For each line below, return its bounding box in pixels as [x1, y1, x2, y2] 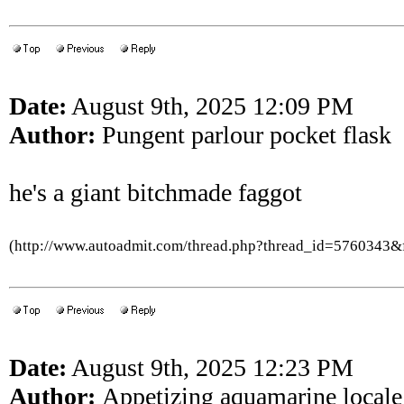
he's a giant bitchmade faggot [9, 179, 302, 207]
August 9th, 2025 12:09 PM [67, 92, 353, 120]
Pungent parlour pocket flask [96, 121, 391, 149]
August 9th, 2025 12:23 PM [67, 353, 353, 381]
